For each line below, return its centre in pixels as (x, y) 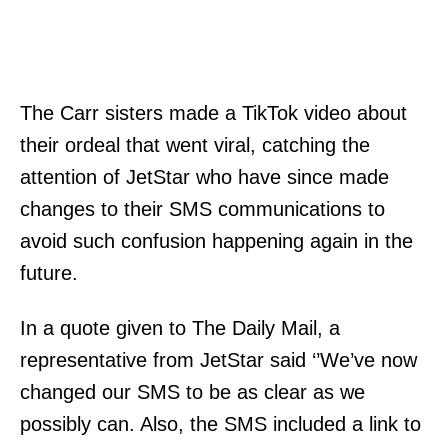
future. (49, 272)
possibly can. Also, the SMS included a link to (220, 423)
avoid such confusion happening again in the (216, 240)
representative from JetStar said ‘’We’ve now (218, 359)
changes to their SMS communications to (202, 208)
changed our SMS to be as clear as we (192, 391)
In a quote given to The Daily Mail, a (180, 327)
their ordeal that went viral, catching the (195, 144)
